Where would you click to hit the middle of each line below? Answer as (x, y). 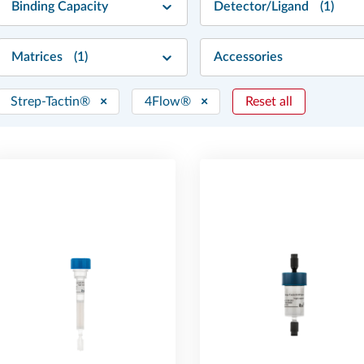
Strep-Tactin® (50, 102)
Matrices (38, 57)
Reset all (269, 102)
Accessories (249, 57)
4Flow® (167, 102)
